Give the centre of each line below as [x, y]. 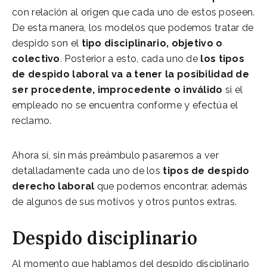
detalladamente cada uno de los [88, 170]
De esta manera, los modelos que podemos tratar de [133, 27]
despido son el [46, 43]
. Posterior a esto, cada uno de [129, 58]
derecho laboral [53, 186]
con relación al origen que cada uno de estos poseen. [133, 12]
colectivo [36, 58]
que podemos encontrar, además [171, 186]
